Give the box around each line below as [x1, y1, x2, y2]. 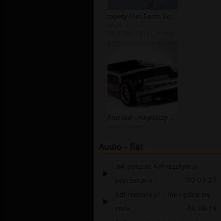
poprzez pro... [115, 176, 158, 185]
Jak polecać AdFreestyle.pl [115, 162, 198, 172]
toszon [125, 122, 143, 131]
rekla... [115, 204, 137, 214]
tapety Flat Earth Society [171, 12, 178, 22]
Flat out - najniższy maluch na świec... [170, 113, 177, 123]
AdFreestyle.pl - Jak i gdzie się [115, 190, 210, 200]
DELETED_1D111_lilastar [108, 29, 174, 37]
